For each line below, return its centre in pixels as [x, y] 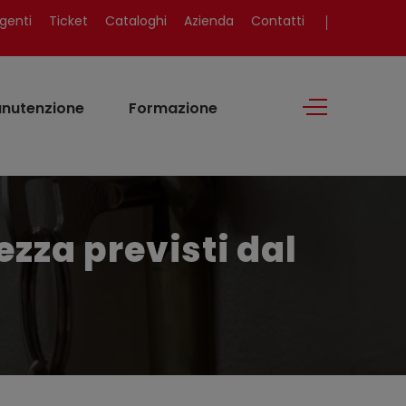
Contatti [278, 21]
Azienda [209, 21]
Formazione [173, 108]
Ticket [68, 21]
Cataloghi [136, 21]
